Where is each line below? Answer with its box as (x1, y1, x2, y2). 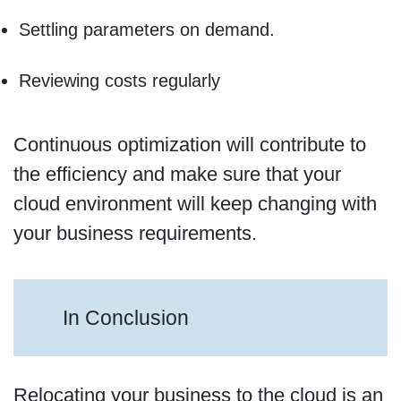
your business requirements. (13, 222, 257, 245)
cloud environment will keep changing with (13, 192, 377, 216)
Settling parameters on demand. (18, 19, 275, 39)
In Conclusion (63, 305, 195, 329)
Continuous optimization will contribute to (13, 133, 366, 157)
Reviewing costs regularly (18, 70, 220, 90)
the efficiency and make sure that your (13, 163, 341, 186)
